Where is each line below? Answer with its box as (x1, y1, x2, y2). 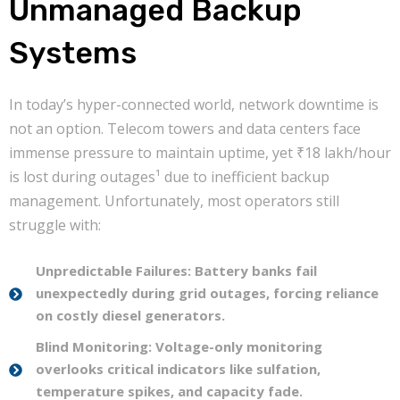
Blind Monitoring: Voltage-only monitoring (36, 337, 322, 356)
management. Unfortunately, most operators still (9, 191, 339, 212)
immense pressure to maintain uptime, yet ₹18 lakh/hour (9, 143, 391, 163)
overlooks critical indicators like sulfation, (36, 360, 321, 379)
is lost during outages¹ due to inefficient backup (9, 167, 329, 187)
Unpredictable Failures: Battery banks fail (36, 262, 317, 280)
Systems (9, 35, 137, 72)
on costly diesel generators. (36, 306, 225, 325)
